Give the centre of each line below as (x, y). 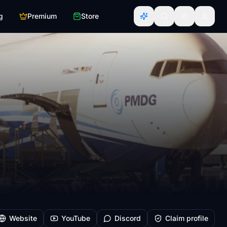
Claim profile (187, 218)
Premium (42, 16)
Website (23, 218)
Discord (128, 218)
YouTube (76, 218)
